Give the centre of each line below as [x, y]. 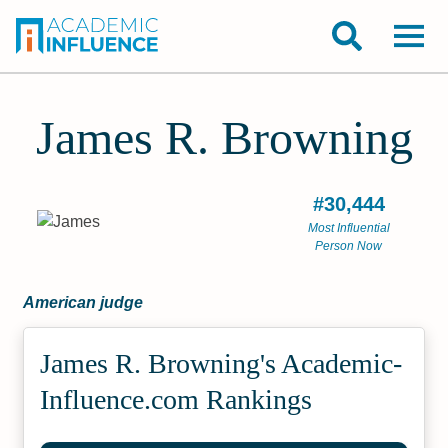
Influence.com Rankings [176, 399]
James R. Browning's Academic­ [221, 363]
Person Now [349, 246]
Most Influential [348, 228]
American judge [83, 302]
